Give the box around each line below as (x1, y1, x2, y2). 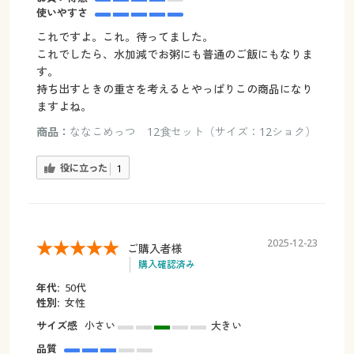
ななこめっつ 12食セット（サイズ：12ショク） (69, 123, 316, 139)
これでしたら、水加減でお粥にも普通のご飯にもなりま (36, 46, 313, 62)
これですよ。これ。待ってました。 (36, 28, 213, 44)
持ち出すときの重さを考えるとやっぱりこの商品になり (36, 81, 313, 96)
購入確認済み (137, 258, 195, 272)
